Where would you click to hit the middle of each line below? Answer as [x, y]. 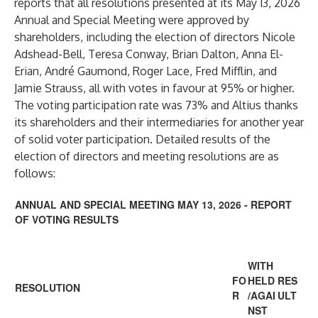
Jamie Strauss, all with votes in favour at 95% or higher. [154, 88]
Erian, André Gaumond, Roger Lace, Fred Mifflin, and [146, 71]
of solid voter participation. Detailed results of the [142, 139]
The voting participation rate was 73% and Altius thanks [156, 105]
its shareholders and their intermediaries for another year [159, 122]
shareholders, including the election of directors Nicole [155, 37]
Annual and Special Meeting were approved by [132, 20]
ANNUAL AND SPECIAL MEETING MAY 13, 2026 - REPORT [153, 204]
